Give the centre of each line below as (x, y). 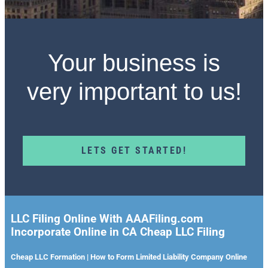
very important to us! (134, 91)
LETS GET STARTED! (134, 150)
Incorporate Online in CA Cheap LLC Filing (118, 232)
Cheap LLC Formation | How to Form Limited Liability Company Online (129, 257)
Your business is (134, 63)
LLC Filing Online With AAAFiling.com (107, 219)
